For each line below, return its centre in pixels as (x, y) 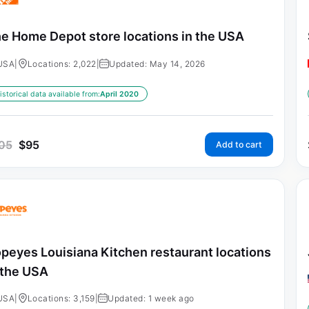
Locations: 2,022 (62, 63)
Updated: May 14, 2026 (157, 63)
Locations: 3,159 (61, 299)
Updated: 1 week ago (151, 299)
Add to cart (239, 144)
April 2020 (119, 94)
